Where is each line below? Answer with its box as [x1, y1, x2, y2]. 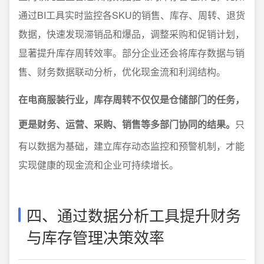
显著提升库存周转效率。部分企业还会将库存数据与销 [18, 46, 245, 60]
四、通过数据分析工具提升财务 [27, 204, 241, 226]
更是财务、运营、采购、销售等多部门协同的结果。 [18, 117, 235, 131]
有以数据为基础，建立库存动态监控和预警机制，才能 [18, 139, 245, 153]
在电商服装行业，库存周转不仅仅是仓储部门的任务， [18, 93, 245, 107]
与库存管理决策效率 [27, 226, 164, 248]
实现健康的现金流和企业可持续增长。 [18, 158, 179, 172]
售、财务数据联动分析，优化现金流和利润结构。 [18, 65, 226, 79]
